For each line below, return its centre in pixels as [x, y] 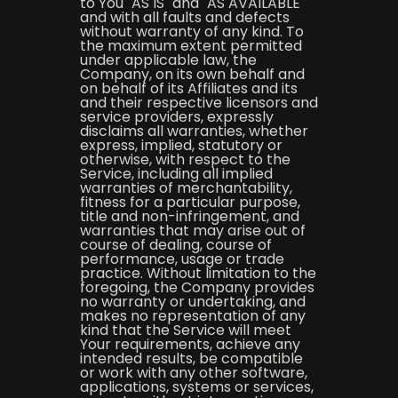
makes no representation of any [192, 316]
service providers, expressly [176, 117]
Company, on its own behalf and [192, 74]
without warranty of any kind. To [191, 32]
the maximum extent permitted [191, 46]
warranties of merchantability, [186, 188]
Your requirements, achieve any [190, 344]
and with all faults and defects [184, 17]
